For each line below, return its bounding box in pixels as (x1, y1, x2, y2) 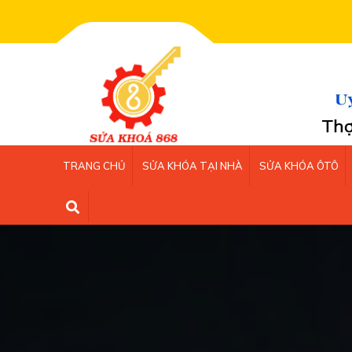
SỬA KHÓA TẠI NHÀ (142, 159, 243, 173)
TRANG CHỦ (63, 159, 126, 173)
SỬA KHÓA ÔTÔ (259, 159, 339, 173)
